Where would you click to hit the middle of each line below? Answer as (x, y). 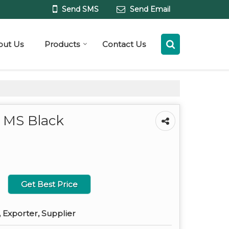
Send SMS (80, 9)
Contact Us (124, 44)
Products (62, 44)
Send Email (150, 9)
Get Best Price (49, 185)
